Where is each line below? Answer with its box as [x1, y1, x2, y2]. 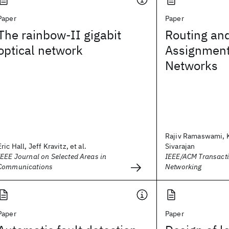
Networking [165, 162, 202, 171]
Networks [165, 57, 218, 74]
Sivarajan [165, 142, 195, 151]
